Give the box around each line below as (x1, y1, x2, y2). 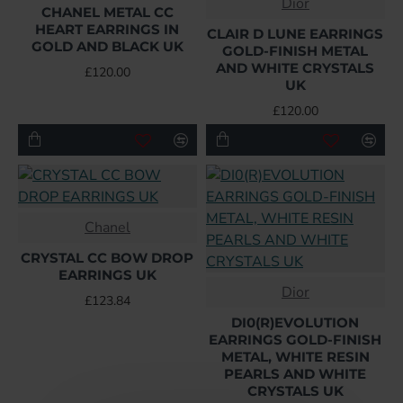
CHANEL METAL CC (40, 4, 174, 22)
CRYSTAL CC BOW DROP (21, 249, 194, 267)
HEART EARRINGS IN (35, 21, 180, 39)
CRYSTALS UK (246, 382, 344, 400)
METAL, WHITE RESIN (220, 348, 370, 366)
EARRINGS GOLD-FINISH (209, 331, 382, 349)
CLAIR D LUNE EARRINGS (207, 25, 384, 43)
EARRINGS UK (58, 266, 157, 284)
